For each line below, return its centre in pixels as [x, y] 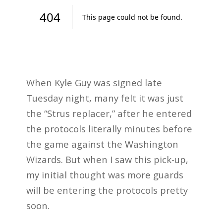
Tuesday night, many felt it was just [105, 98]
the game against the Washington [102, 144]
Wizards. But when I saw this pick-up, [107, 159]
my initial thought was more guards [105, 174]
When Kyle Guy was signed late [94, 82]
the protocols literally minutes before [109, 128]
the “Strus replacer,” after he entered [109, 113]
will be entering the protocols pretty [107, 190]
